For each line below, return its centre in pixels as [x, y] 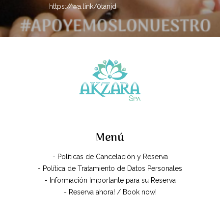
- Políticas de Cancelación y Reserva [110, 156]
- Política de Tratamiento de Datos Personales [110, 168]
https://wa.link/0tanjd [83, 6]
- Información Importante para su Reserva [110, 180]
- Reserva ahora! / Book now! [110, 192]
